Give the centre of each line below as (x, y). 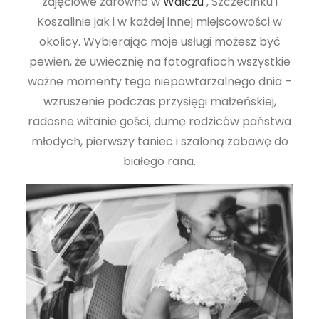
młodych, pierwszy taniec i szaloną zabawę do (159, 141)
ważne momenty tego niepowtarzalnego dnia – (159, 81)
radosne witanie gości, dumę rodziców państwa (159, 121)
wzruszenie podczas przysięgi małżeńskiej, (159, 101)
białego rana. (159, 161)
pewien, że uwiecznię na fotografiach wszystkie (159, 61)
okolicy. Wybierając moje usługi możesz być (159, 41)
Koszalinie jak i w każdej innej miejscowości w (159, 21)
